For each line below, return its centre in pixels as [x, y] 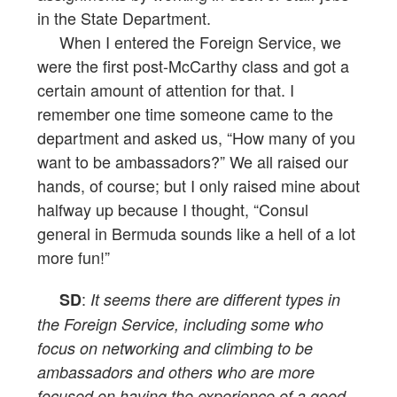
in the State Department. [124, 18]
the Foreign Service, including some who [180, 324]
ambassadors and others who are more [176, 372]
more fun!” [74, 257]
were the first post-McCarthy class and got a [193, 66]
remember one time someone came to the [185, 114]
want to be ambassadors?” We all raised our [193, 162]
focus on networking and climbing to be [175, 348]
